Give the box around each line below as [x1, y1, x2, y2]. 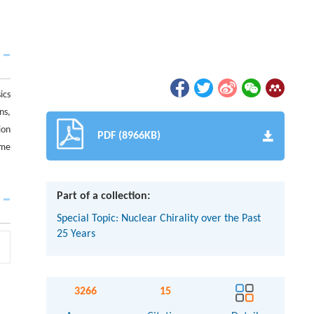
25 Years [56, 228, 95, 240]
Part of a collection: [56, 190, 150, 202]
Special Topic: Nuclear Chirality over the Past [56, 212, 261, 224]
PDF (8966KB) [97, 130, 161, 142]
